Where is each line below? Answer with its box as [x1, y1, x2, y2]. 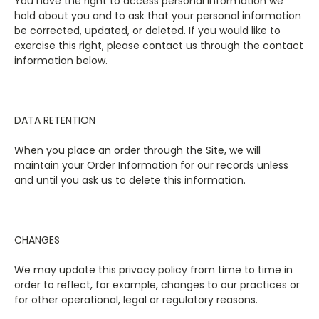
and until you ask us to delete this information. [14, 173, 246, 187]
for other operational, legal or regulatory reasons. [14, 293, 258, 307]
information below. [14, 53, 108, 68]
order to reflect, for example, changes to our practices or [14, 278, 300, 292]
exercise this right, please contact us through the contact [14, 38, 303, 53]
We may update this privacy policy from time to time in [14, 263, 293, 277]
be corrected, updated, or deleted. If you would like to [14, 23, 281, 38]
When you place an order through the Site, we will [14, 143, 261, 157]
